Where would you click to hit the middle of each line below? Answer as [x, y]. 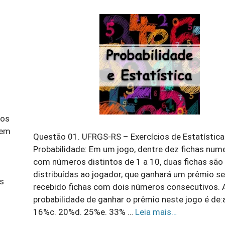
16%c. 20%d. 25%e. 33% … [84, 212]
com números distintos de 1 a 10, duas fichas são [128, 162]
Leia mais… [156, 212]
